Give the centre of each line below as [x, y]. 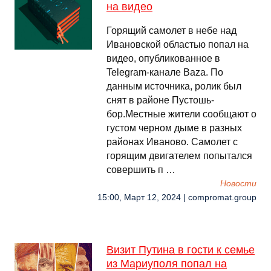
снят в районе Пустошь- [160, 100]
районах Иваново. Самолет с [172, 142]
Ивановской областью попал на [178, 44]
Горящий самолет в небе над [171, 31]
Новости [238, 184]
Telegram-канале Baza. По [165, 72]
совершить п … [141, 170]
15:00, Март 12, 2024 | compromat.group [177, 198]
